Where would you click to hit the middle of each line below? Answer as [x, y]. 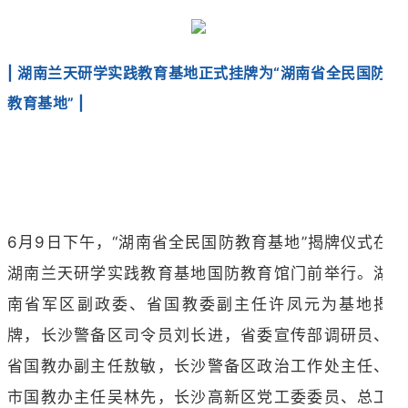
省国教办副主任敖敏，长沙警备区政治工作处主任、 [199, 367]
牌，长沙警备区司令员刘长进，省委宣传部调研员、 [199, 336]
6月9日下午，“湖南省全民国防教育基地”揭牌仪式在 [199, 243]
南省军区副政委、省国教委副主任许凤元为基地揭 [199, 305]
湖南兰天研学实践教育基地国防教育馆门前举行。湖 [199, 274]
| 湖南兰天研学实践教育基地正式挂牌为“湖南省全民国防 [197, 73]
